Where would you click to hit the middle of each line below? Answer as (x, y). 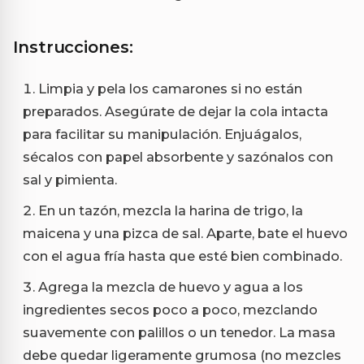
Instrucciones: (73, 47)
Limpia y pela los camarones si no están (170, 88)
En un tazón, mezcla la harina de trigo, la (171, 210)
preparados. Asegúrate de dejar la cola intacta (175, 111)
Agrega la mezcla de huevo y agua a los (171, 286)
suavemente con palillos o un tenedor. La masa (179, 332)
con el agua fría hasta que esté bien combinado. (182, 256)
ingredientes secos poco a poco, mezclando (170, 309)
